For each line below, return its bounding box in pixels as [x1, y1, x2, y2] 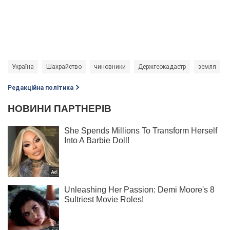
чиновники [94, 63, 126, 71]
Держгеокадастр [138, 63, 186, 71]
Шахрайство [46, 63, 82, 71]
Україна [12, 63, 34, 71]
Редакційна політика [8, 84, 73, 92]
